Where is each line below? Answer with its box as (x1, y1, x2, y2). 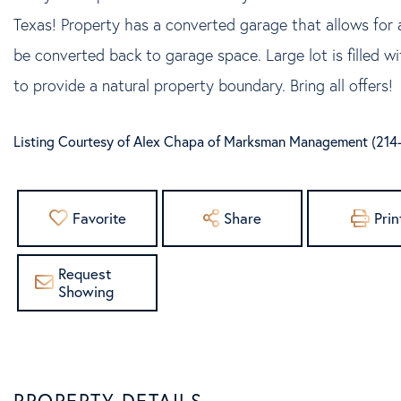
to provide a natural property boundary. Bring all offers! (13, 73, 393, 96)
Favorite (72, 207, 126, 228)
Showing (57, 280, 114, 302)
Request (57, 262, 111, 284)
